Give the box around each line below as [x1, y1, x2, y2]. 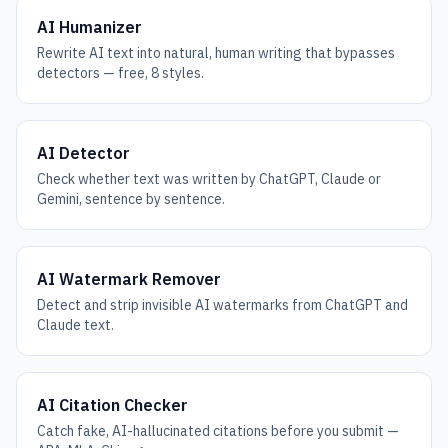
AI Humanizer [37, 17, 142, 37]
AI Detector [37, 143, 130, 163]
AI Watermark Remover [37, 269, 221, 289]
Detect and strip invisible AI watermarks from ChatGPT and [37, 296, 408, 314]
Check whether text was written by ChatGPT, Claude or [37, 170, 381, 188]
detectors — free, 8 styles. [37, 64, 204, 82]
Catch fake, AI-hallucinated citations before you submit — [37, 422, 399, 440]
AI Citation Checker [37, 395, 188, 415]
